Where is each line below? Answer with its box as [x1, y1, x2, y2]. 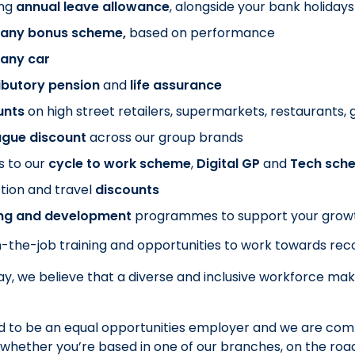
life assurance [130, 76, 222, 95]
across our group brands [86, 128, 243, 147]
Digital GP [197, 155, 260, 174]
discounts [95, 181, 159, 200]
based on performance [126, 24, 275, 43]
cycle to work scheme [48, 155, 191, 174]
